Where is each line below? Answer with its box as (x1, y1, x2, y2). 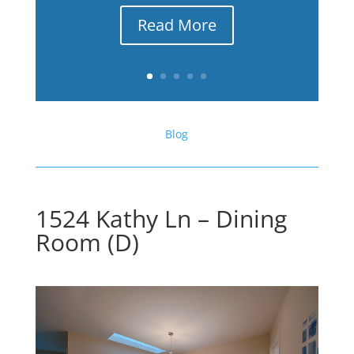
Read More (137, 14, 217, 36)
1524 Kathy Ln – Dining (35, 202, 287, 235)
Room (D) (35, 226, 139, 258)
